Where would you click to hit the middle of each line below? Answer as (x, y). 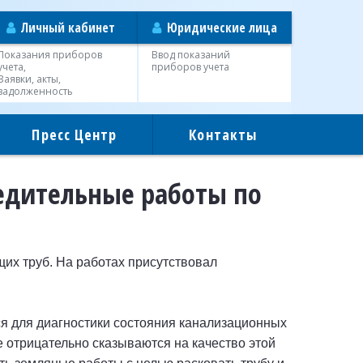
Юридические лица (220, 27)
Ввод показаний (190, 55)
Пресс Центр (75, 135)
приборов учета (190, 67)
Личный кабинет (66, 27)
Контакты (223, 135)
